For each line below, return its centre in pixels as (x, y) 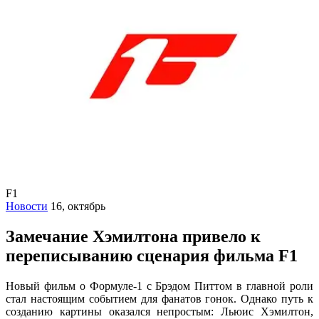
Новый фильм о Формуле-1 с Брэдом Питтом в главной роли (159, 286)
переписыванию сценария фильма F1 (152, 255)
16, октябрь (78, 206)
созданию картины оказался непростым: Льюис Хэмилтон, (159, 311)
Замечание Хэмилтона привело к (133, 236)
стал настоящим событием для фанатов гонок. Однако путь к (159, 298)
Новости (27, 206)
